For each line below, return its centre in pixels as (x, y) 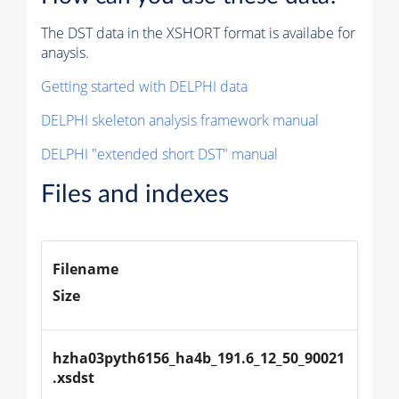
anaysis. (65, 53)
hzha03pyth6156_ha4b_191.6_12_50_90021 (199, 358)
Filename (85, 269)
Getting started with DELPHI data (144, 87)
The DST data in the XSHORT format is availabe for (198, 33)
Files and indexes (135, 195)
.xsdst (73, 378)
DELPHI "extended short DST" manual (159, 155)
